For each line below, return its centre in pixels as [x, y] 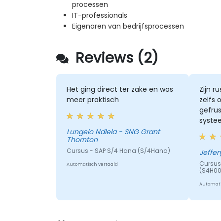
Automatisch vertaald [92, 165]
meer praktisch [92, 100]
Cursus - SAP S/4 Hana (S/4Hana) [118, 151]
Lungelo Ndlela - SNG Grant [113, 132]
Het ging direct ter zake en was [120, 90]
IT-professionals [100, 16]
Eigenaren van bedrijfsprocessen [128, 26]
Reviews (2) [115, 58]
